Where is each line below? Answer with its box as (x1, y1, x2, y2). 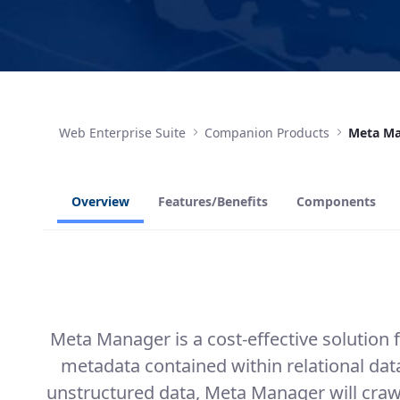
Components (296, 193, 376, 210)
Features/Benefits (158, 193, 268, 210)
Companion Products (204, 123, 329, 141)
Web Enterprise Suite (59, 123, 186, 141)
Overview (71, 193, 129, 210)
